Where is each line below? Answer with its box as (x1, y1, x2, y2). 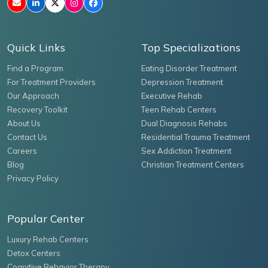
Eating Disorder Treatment (141, 63, 237, 73)
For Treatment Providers (7, 77, 96, 87)
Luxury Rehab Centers (7, 234, 89, 244)
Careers (7, 145, 37, 156)
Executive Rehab (141, 90, 202, 100)
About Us (7, 118, 41, 128)
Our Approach (7, 90, 59, 100)
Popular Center (7, 211, 84, 226)
